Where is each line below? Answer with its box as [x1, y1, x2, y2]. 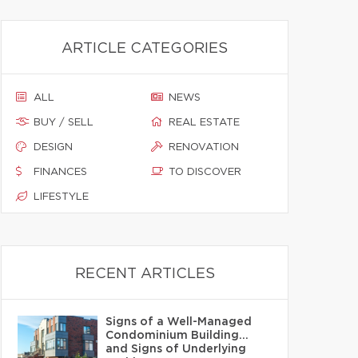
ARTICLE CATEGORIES [62, 42, 228, 56]
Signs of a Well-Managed [105, 316, 252, 328]
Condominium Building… [105, 330, 249, 341]
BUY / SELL [34, 117, 93, 128]
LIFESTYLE [34, 192, 89, 202]
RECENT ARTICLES [74, 267, 215, 281]
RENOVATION [169, 142, 239, 153]
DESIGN [34, 142, 73, 153]
